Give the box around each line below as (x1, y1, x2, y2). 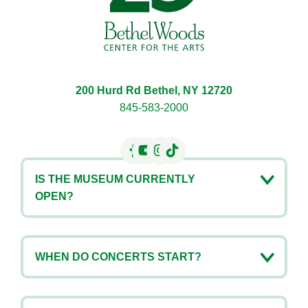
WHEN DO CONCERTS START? (35, 250, 201, 263)
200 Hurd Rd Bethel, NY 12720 (76, 84, 232, 96)
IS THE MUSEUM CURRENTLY (35, 173, 195, 185)
